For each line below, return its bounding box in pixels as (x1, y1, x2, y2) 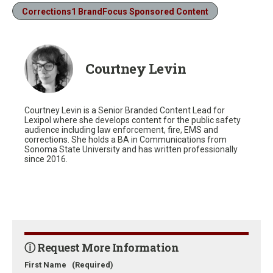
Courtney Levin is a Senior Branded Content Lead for (24, 105, 225, 115)
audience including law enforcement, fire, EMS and (24, 124, 218, 135)
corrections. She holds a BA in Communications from (24, 134, 227, 144)
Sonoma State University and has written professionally (24, 144, 238, 154)
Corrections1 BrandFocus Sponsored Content (22, 6, 208, 16)
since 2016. (24, 154, 68, 164)
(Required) (72, 260, 113, 269)
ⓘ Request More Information (24, 239, 179, 255)
